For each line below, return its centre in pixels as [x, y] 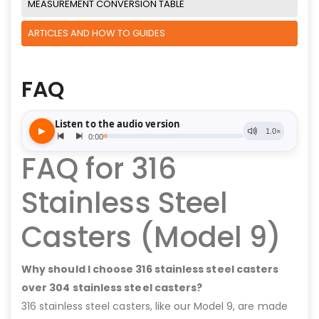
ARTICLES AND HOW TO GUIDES [96, 33]
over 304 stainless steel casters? [112, 287]
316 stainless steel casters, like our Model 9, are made [155, 306]
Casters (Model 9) [152, 237]
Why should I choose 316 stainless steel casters [150, 269]
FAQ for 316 [99, 168]
